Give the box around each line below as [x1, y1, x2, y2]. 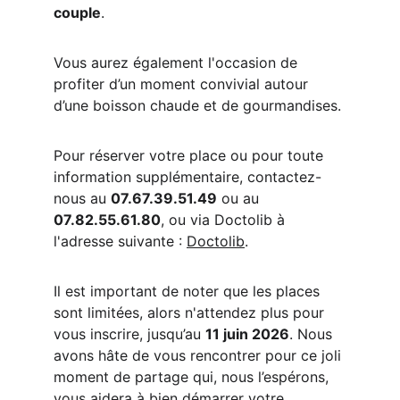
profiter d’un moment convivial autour [54, 75, 312, 93]
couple [54, 4, 101, 21]
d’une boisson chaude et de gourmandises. [54, 96, 341, 114]
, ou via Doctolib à [161, 211, 289, 229]
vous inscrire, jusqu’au [54, 325, 205, 343]
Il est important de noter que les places [54, 282, 324, 300]
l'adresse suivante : [54, 232, 187, 250]
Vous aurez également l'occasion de [54, 54, 302, 71]
